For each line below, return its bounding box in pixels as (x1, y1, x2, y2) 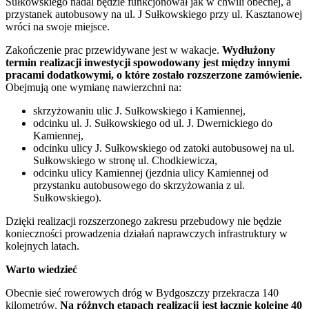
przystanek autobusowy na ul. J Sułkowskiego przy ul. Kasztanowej (6, 8, 302, 20)
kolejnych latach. (6, 239, 79, 252)
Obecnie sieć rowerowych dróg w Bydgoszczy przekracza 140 (6, 286, 279, 299)
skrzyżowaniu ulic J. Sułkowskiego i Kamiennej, (33, 104, 246, 117)
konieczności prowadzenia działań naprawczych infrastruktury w (6, 227, 288, 239)
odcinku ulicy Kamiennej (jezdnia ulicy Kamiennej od (33, 166, 268, 179)
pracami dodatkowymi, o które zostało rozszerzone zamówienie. (6, 68, 302, 81)
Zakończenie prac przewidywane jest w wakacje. (6, 43, 222, 56)
